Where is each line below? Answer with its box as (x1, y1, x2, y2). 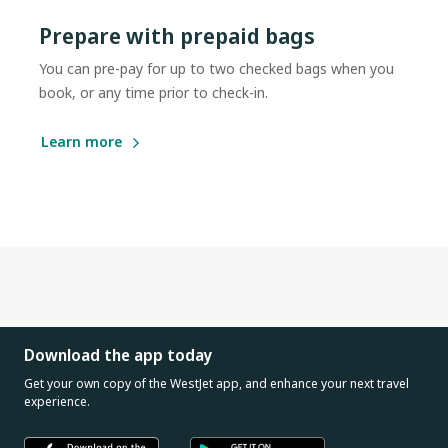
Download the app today (24, 343, 212, 366)
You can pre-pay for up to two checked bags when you (39, 58, 394, 78)
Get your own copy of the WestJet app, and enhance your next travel (24, 374, 409, 392)
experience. (24, 392, 90, 410)
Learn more (41, 131, 122, 151)
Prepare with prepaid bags (39, 19, 315, 50)
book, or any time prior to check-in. (39, 82, 268, 102)
